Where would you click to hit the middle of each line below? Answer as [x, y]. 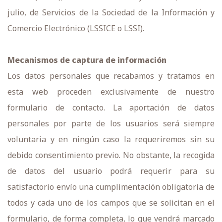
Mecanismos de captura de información [87, 60]
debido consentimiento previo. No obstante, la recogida [111, 155]
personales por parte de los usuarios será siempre [111, 123]
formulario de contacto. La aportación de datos [111, 108]
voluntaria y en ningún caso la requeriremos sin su [111, 139]
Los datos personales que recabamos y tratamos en [111, 76]
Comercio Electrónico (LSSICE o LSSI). [76, 28]
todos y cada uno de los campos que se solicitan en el [111, 203]
